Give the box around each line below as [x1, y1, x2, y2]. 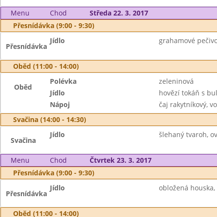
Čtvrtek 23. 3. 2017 [89, 155, 152, 165]
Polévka [50, 77, 77, 86]
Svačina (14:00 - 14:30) [13, 115, 86, 124]
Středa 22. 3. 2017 [89, 8, 148, 17]
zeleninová [158, 77, 194, 86]
